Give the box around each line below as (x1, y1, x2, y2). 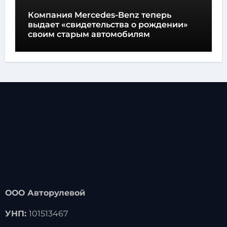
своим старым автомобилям (27, 29, 150, 39)
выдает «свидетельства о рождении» (27, 19, 188, 29)
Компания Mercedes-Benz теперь (27, 10, 171, 20)
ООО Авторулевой (5, 187, 85, 198)
